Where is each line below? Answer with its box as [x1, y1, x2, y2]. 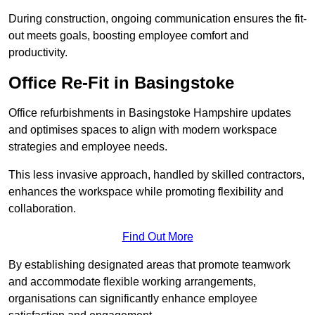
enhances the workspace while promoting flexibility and [8, 186, 283, 198]
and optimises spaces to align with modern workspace [8, 124, 277, 136]
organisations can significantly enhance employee [8, 292, 257, 305]
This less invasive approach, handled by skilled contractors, [8, 169, 304, 181]
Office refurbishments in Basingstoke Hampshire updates [8, 107, 291, 120]
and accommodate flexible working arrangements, [8, 276, 256, 288]
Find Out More [122, 231, 193, 243]
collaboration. [8, 202, 76, 215]
